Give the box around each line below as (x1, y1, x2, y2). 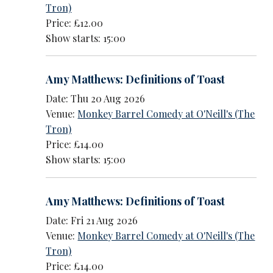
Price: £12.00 (46, 16, 104, 29)
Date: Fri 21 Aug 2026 (46, 214, 138, 227)
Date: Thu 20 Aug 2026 (46, 92, 146, 105)
